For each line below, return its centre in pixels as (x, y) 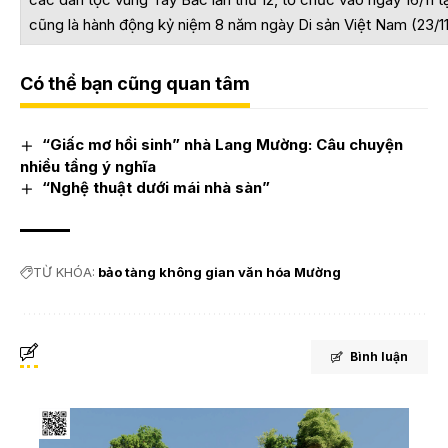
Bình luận (379, 357)
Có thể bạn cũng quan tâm (135, 84)
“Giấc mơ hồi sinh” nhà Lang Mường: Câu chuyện (223, 145)
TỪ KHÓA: (64, 271)
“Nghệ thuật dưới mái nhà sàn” (156, 188)
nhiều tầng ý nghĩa (88, 167)
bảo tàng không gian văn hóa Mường (219, 272)
